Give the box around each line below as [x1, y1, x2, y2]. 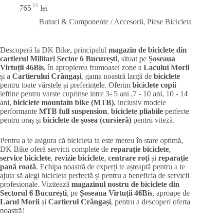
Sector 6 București [55, 54, 117, 63]
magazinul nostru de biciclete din [72, 180, 180, 188]
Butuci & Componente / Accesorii [39, 17, 143, 26]
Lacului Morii [144, 63, 189, 72]
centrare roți [108, 153, 149, 162]
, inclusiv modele [114, 98, 166, 107]
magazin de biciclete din [109, 45, 187, 54]
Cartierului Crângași [12, 72, 81, 80]
